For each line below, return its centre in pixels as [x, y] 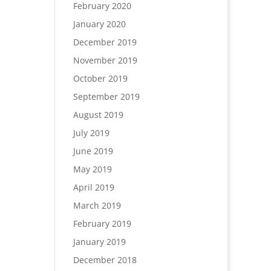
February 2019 [102, 224]
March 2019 [97, 205]
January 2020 [99, 24]
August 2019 [98, 115]
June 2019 [93, 151]
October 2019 [100, 78]
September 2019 [106, 96]
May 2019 [92, 169]
